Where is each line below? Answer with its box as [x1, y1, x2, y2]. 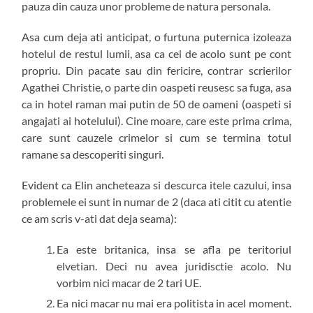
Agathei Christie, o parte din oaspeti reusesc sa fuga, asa [22, 80, 291, 94]
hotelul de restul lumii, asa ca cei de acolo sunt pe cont [22, 47, 291, 61]
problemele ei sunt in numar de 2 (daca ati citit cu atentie [22, 195, 291, 209]
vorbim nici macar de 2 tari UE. [57, 276, 202, 290]
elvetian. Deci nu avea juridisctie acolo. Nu [57, 259, 291, 273]
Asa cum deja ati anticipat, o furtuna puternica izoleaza [22, 30, 291, 44]
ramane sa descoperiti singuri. [22, 147, 164, 161]
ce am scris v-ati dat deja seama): [22, 212, 177, 226]
